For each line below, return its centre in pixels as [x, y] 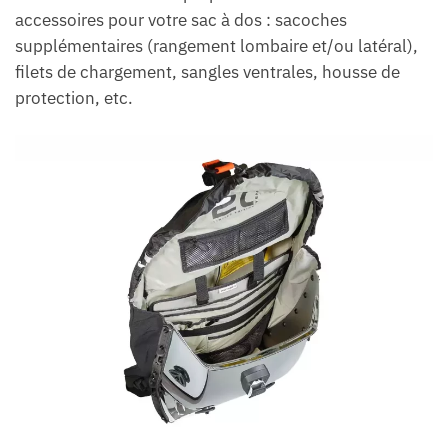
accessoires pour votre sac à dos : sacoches [181, 20]
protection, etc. [74, 98]
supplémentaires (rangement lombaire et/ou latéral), [216, 46]
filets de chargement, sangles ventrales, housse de [207, 72]
